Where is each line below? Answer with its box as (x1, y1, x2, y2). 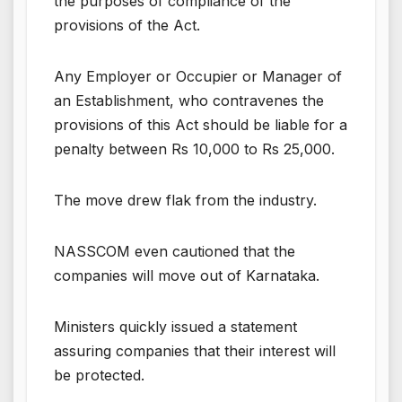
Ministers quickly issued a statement (54, 317, 297, 336)
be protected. (54, 365, 144, 384)
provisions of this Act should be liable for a (54, 115, 347, 134)
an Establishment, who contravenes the (54, 91, 324, 109)
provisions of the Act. (54, 15, 200, 34)
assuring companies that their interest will (54, 341, 336, 360)
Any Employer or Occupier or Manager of (54, 66, 342, 85)
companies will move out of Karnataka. (54, 266, 319, 284)
